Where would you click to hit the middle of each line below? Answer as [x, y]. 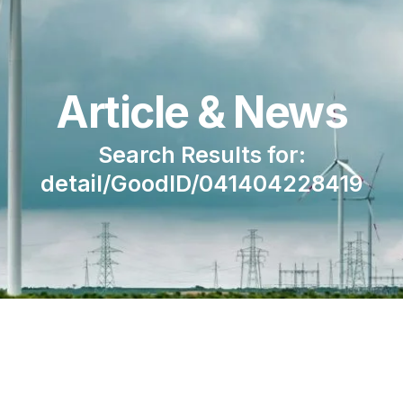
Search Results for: [201, 155]
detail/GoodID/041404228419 [201, 184]
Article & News [201, 112]
